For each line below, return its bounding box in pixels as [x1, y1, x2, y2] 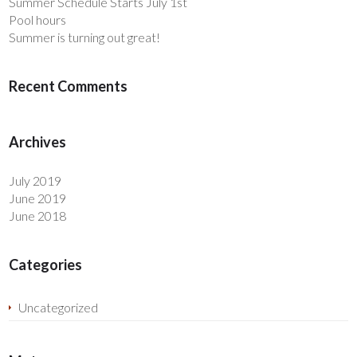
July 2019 [9, 173, 62, 189]
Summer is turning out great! [9, 29, 161, 45]
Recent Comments [9, 77, 128, 96]
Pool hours [9, 12, 67, 28]
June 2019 [9, 190, 67, 206]
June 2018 [9, 208, 67, 224]
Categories [9, 256, 83, 274]
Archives [9, 133, 67, 151]
